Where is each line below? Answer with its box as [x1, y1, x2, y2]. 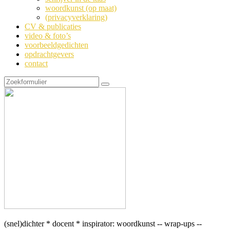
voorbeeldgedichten [25, 41, 88, 49]
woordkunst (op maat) [45, 4, 117, 12]
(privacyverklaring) [45, 13, 107, 22]
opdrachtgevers [25, 50, 74, 59]
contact [25, 59, 48, 68]
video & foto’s [25, 31, 71, 40]
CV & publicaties [25, 22, 81, 31]
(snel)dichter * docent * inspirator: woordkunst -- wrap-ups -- [4, 219, 202, 228]
